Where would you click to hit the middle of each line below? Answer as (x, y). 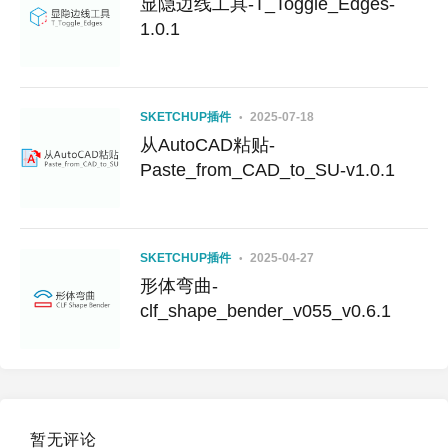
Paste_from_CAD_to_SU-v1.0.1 (267, 170)
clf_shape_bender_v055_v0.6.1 (265, 311)
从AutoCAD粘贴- (207, 145)
